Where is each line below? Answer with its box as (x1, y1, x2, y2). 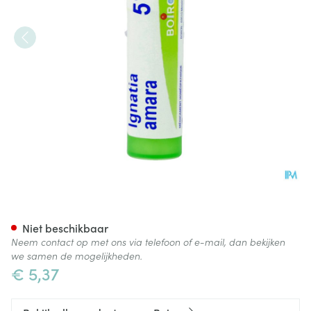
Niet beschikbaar (22, 220, 108, 235)
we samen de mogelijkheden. (11, 249, 142, 262)
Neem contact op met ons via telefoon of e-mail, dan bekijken (11, 235, 285, 249)
